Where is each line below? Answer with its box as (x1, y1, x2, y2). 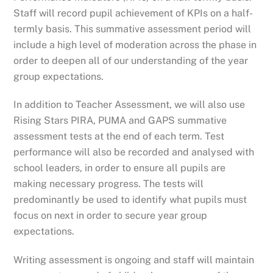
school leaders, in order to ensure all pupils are (13, 162, 226, 174)
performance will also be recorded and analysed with (13, 146, 255, 158)
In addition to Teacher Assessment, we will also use (13, 99, 246, 111)
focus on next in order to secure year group (13, 210, 208, 222)
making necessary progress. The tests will (13, 178, 204, 190)
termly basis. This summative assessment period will (13, 23, 252, 35)
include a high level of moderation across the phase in (13, 38, 257, 51)
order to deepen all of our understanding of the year (13, 54, 249, 66)
